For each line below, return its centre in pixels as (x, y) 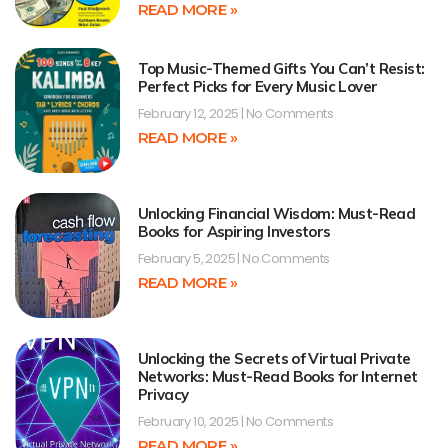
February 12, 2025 (189, 113)
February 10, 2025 (189, 422)
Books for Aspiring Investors (234, 232)
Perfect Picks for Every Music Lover (257, 86)
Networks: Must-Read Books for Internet (277, 377)
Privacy (163, 395)
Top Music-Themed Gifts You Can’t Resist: (281, 68)
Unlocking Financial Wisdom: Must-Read (276, 214)
